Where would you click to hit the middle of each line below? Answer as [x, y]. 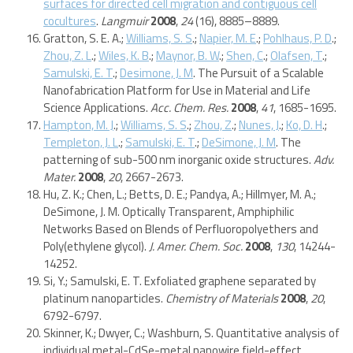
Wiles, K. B [124, 55]
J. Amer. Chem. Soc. [196, 246]
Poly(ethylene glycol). [96, 246]
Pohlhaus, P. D [297, 38]
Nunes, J [259, 124]
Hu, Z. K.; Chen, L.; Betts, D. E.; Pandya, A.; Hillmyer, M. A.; [180, 194]
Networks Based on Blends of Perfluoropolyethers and [181, 229]
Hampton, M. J [78, 124]
